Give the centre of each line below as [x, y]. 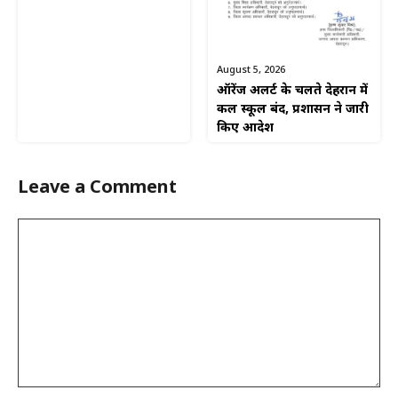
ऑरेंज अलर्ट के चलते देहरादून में [292, 92]
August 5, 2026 [251, 71]
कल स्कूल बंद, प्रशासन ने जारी [293, 110]
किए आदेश [245, 129]
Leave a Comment [97, 189]
